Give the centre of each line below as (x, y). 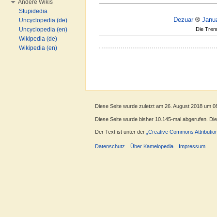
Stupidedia (33, 11)
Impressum (192, 146)
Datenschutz (110, 146)
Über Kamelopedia (152, 146)
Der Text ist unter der (121, 132)
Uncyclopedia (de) (43, 20)
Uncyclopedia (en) (43, 30)
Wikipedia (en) (38, 48)
